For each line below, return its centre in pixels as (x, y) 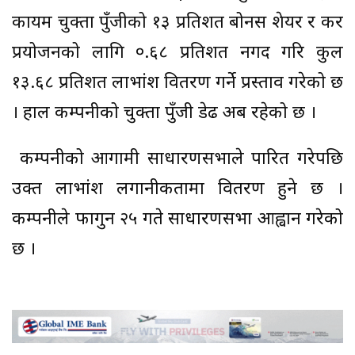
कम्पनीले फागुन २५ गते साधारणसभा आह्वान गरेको (177, 220)
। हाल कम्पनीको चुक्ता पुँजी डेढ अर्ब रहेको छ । (164, 114)
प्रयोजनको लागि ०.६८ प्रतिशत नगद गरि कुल (177, 54)
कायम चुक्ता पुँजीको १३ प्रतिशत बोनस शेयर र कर (177, 24)
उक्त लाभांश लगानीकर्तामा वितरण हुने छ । (177, 190)
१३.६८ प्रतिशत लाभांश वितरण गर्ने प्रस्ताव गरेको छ (177, 84)
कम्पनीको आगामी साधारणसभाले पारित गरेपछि (177, 160)
